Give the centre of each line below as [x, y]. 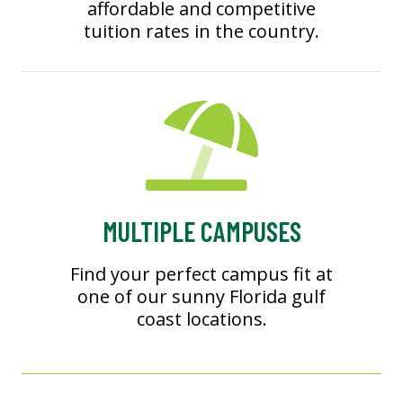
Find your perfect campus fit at [201, 274]
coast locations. [201, 319]
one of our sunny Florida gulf [201, 297]
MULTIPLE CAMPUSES [201, 232]
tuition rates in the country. [201, 31]
